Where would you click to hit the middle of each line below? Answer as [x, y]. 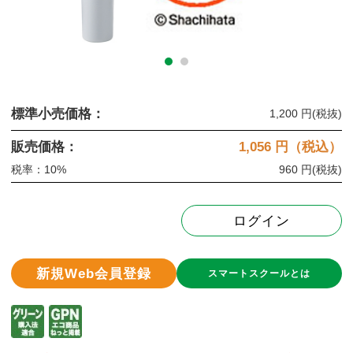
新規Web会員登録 [94, 273]
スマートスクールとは [259, 274]
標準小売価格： [58, 113]
